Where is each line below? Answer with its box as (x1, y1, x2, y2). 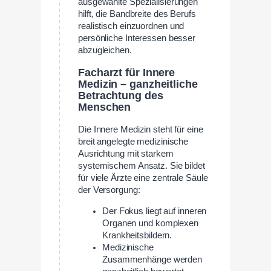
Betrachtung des (78, 89, 163, 102)
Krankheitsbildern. (102, 230, 172, 240)
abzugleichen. (78, 45, 132, 55)
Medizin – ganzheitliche (78, 77, 198, 90)
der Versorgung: (78, 185, 140, 195)
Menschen (78, 100, 131, 113)
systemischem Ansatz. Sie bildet (78, 161, 205, 171)
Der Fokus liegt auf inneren (102, 206, 207, 216)
